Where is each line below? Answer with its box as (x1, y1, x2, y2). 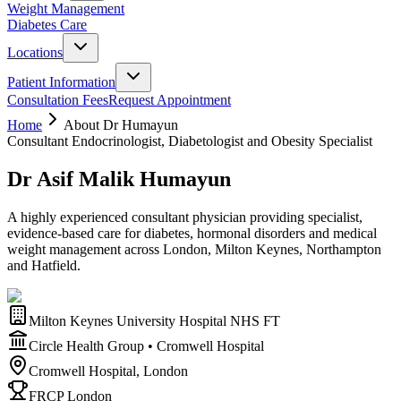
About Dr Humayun (64, 117, 178, 132)
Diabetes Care (7, 17, 87, 32)
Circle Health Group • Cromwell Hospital (29, 337, 264, 354)
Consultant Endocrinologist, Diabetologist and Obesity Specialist (7, 133, 372, 149)
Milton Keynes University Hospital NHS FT (29, 312, 280, 328)
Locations (7, 45, 63, 60)
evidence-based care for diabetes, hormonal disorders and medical (7, 225, 377, 241)
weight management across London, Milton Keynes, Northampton (7, 241, 381, 257)
